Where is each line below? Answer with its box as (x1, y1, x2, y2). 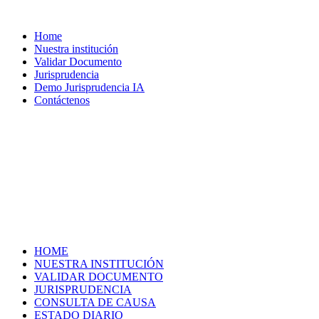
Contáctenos (34, 94, 90, 106)
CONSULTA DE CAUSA (34, 296, 156, 308)
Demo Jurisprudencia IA (34, 81, 145, 93)
